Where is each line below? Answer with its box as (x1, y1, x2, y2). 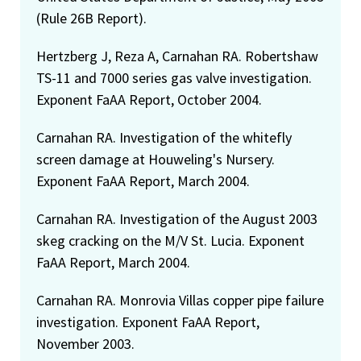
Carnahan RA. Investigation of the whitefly (36, 128, 292, 147)
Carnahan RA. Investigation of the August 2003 (36, 210, 317, 229)
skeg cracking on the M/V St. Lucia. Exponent (36, 231, 305, 251)
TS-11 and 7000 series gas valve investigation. (36, 68, 312, 88)
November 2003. (36, 334, 135, 354)
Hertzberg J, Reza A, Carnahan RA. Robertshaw (36, 47, 318, 66)
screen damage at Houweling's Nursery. (36, 150, 275, 169)
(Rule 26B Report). (36, 9, 147, 28)
